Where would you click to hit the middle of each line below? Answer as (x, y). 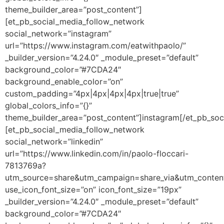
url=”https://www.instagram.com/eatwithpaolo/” (95, 45)
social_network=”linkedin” (54, 141)
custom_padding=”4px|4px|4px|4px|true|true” (92, 93)
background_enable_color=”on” (64, 81)
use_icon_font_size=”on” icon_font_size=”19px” (93, 189)
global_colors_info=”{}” (48, 105)
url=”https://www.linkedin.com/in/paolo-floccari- (97, 153)
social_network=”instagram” (58, 33)
